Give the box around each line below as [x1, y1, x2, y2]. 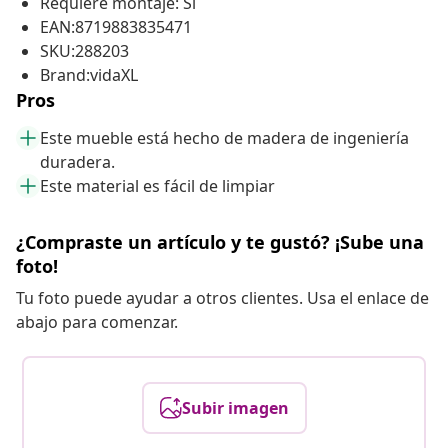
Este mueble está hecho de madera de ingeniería [40, 127, 409, 150]
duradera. [40, 151, 115, 174]
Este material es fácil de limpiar [40, 175, 275, 198]
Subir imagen [181, 397, 289, 420]
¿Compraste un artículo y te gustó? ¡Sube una [16, 230, 424, 255]
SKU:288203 [40, 40, 129, 63]
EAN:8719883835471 [40, 16, 192, 39]
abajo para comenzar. [16, 311, 178, 334]
